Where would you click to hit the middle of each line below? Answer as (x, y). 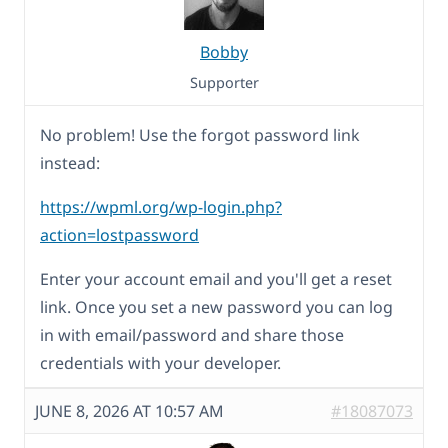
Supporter (224, 82)
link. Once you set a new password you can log (216, 306)
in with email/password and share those (192, 334)
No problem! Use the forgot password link (200, 134)
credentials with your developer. (160, 362)
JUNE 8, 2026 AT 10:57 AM (129, 410)
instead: (70, 162)
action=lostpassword (119, 234)
